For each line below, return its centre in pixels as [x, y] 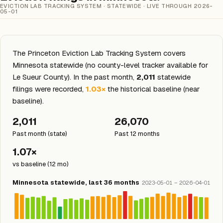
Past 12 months [137, 134]
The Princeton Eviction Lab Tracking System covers [99, 53]
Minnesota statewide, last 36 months [76, 182]
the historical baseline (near [153, 89]
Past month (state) [40, 134]
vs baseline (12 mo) [41, 164]
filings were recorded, [49, 89]
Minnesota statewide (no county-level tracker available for [110, 65]
